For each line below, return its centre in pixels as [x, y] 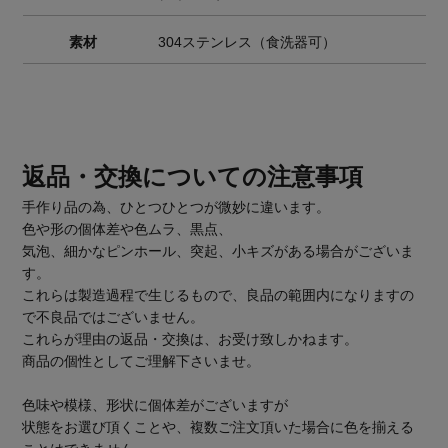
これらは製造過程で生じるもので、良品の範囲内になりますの [218, 294]
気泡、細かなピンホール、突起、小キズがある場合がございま [218, 250]
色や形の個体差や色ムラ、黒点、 [127, 228]
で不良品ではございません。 [113, 316]
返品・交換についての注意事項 [193, 176]
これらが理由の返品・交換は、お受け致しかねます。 [190, 338]
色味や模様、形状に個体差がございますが [155, 404]
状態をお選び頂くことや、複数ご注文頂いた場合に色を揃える [218, 426]
